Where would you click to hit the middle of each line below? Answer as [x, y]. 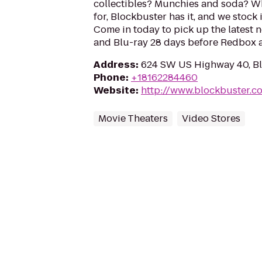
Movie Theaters [133, 118]
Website [115, 90]
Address [115, 65]
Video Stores [211, 118]
